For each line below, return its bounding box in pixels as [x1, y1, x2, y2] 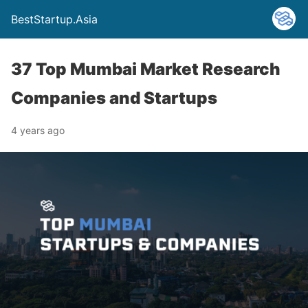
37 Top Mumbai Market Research [11, 59, 280, 79]
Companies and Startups [11, 88, 217, 108]
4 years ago [11, 124, 65, 136]
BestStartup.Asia [11, 12, 98, 26]
